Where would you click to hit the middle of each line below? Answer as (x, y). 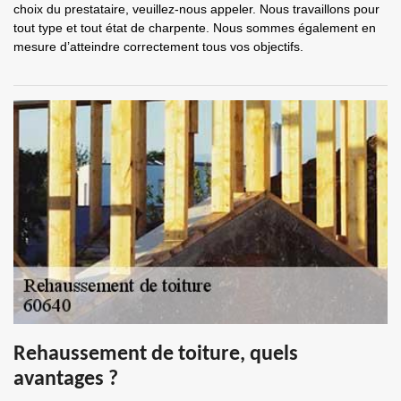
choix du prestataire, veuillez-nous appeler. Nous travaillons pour (196, 9)
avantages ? (66, 380)
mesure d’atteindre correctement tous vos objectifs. (158, 47)
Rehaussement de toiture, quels (156, 354)
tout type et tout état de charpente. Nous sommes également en (195, 28)
